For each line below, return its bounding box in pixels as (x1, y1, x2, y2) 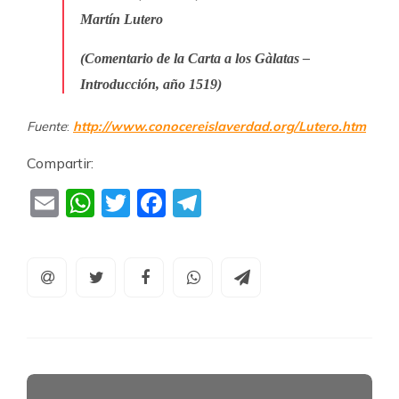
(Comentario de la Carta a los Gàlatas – (80, 51, 310, 67)
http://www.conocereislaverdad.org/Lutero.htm (73, 118, 366, 134)
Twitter (130, 186, 226, 222)
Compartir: (27, 154, 94, 172)
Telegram (201, 186, 330, 222)
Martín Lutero (80, 12, 163, 28)
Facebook (166, 186, 296, 222)
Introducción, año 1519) (80, 77, 222, 93)
